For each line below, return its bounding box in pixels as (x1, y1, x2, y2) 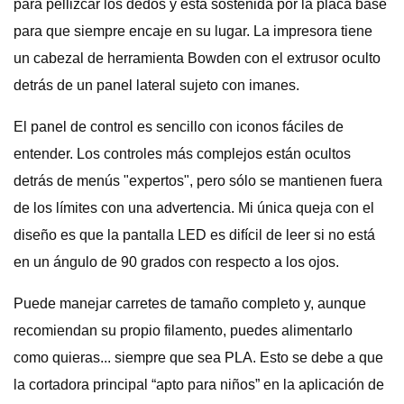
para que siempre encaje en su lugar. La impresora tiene (14, 23, 372, 39)
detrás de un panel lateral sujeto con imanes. (14, 78, 299, 93)
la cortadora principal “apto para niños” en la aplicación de (14, 377, 384, 392)
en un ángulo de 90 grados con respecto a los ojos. (14, 254, 339, 270)
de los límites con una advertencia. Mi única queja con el (14, 200, 374, 216)
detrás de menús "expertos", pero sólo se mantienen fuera (14, 173, 382, 188)
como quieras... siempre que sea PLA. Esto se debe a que (14, 350, 383, 365)
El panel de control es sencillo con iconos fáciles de (14, 119, 344, 134)
